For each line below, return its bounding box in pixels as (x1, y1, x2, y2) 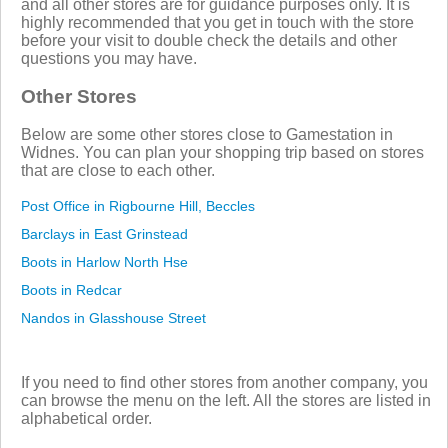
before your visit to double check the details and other (21, 31, 397, 49)
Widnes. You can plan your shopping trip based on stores (21, 143, 424, 161)
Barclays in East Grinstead (21, 225, 188, 242)
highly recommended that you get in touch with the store (21, 13, 414, 31)
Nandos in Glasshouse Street (21, 309, 206, 326)
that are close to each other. (21, 161, 215, 179)
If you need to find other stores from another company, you (21, 373, 428, 391)
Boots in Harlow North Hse (21, 253, 188, 270)
